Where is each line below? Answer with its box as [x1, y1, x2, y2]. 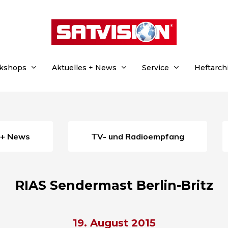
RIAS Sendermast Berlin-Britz [15, 177, 213, 193]
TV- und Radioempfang [97, 131, 184, 141]
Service [142, 63, 169, 72]
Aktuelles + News [52, 63, 117, 72]
